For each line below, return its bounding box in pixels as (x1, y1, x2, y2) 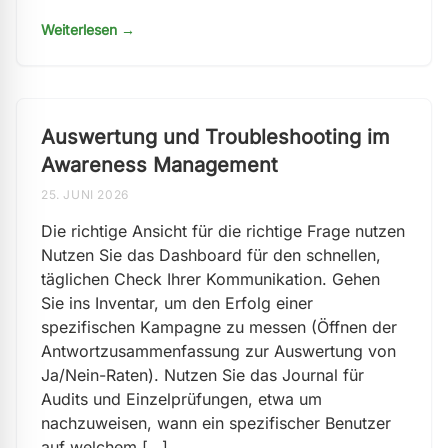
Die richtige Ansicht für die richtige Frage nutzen (41, 221, 405, 241)
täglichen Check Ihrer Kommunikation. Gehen (41, 269, 380, 289)
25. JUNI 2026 (41, 187, 129, 202)
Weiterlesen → (41, 21, 135, 38)
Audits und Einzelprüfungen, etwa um (41, 389, 322, 409)
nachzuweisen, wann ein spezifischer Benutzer (41, 413, 391, 433)
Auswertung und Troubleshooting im (41, 125, 390, 149)
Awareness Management (41, 153, 278, 177)
